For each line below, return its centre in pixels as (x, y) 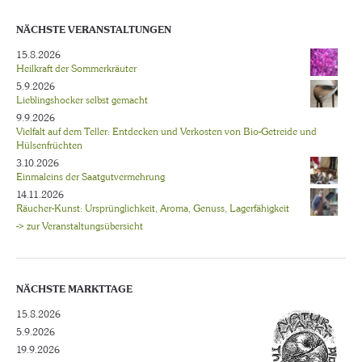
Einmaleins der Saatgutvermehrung (90, 177)
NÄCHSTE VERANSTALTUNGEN (94, 29)
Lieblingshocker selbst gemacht (82, 100)
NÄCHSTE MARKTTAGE (74, 289)
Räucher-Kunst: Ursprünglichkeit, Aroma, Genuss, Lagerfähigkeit (153, 208)
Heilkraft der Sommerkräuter (76, 68)
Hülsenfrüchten (49, 145)
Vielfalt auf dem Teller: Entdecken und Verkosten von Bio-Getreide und (166, 131)
